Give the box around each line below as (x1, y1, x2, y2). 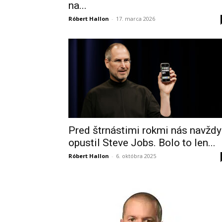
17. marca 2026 (116, 15, 155, 22)
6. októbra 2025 (116, 152, 156, 160)
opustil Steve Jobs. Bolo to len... (68, 137, 216, 149)
